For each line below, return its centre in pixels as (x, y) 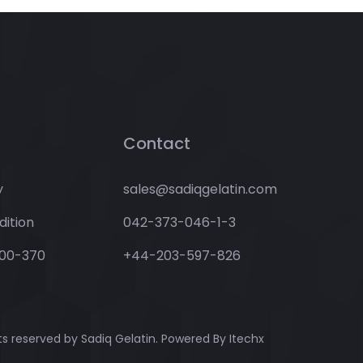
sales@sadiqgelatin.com (200, 189)
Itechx (247, 338)
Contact (157, 143)
